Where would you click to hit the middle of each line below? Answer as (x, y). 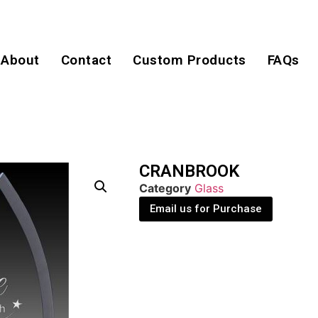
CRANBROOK (189, 171)
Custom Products (190, 60)
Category (165, 188)
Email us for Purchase (206, 209)
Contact (86, 60)
